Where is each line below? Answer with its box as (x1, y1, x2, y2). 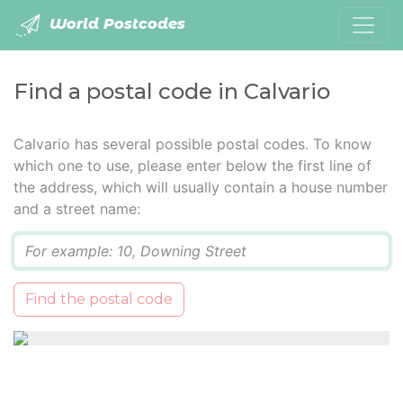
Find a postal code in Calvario (13, 78, 330, 104)
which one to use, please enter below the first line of (13, 157, 372, 175)
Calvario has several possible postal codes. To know (13, 135, 372, 153)
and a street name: (13, 200, 140, 218)
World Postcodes (45, 15, 185, 33)
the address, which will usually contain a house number (13, 178, 388, 196)
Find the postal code (25, 291, 173, 308)
